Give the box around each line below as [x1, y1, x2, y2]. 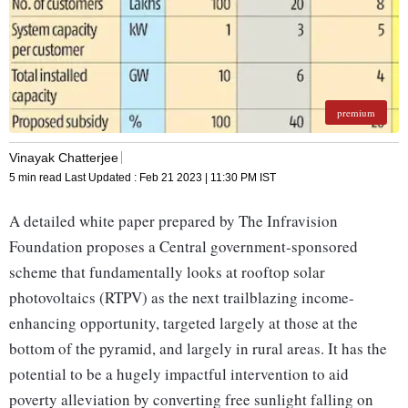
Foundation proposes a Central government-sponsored [9, 236, 358, 258]
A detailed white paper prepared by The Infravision [9, 210, 338, 232]
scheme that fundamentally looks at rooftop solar [9, 261, 325, 283]
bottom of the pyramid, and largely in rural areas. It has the [9, 338, 387, 360]
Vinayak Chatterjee [9, 149, 118, 165]
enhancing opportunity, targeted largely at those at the [9, 312, 358, 334]
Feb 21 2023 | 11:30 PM [139, 171, 257, 185]
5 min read [9, 171, 65, 185]
